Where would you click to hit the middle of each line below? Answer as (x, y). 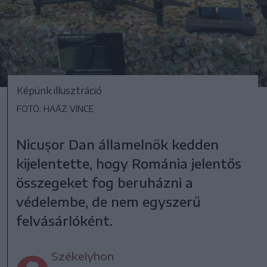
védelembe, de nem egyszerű (109, 201)
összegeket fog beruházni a (105, 182)
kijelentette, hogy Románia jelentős (129, 163)
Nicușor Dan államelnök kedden (118, 144)
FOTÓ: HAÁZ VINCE (55, 108)
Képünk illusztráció (59, 90)
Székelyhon (83, 256)
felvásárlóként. (65, 220)
